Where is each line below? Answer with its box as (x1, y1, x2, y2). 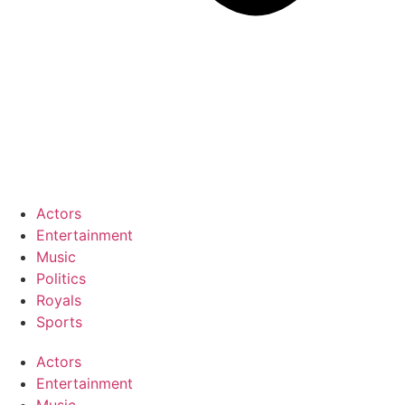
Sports (36, 313, 82, 331)
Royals (36, 291, 81, 309)
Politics (36, 269, 86, 287)
